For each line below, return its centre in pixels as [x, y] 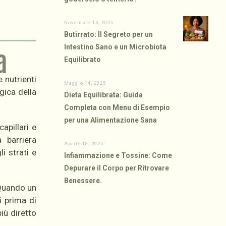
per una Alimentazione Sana [111, 120]
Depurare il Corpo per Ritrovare [117, 168]
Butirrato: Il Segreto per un [109, 34]
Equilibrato [83, 60]
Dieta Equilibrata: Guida [104, 95]
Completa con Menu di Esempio [117, 107]
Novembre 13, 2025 [89, 22]
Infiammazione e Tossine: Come [118, 155]
